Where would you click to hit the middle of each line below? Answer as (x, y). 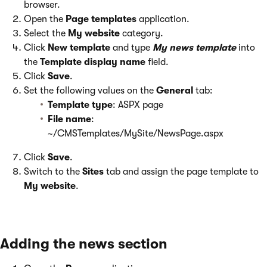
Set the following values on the (90, 91)
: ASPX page (138, 105)
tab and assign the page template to (181, 172)
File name (69, 119)
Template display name (93, 62)
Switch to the (53, 172)
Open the (45, 19)
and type (131, 48)
